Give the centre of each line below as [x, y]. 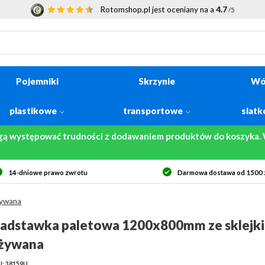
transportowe [153, 111]
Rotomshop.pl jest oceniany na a [158, 9]
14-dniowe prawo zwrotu [48, 172]
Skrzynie [156, 81]
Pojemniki [37, 81]
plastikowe [33, 111]
